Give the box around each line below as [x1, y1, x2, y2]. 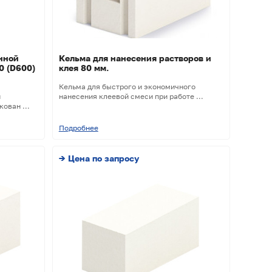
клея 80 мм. [58, 63, 109, 73]
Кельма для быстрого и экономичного [58, 82, 195, 92]
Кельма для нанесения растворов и [58, 53, 211, 64]
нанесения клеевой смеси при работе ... [58, 92, 203, 101]
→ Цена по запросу [58, 153, 139, 164]
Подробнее [58, 123, 98, 133]
